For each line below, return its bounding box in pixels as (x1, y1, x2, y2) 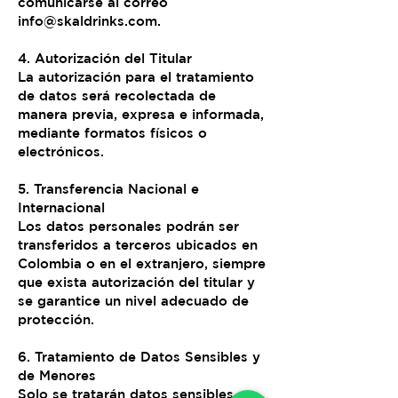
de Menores (18, 368, 96, 383)
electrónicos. (18, 144, 104, 159)
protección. (18, 312, 94, 327)
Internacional (18, 200, 105, 215)
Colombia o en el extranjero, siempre (18, 256, 266, 271)
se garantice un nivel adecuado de (18, 293, 249, 308)
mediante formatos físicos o (18, 125, 207, 140)
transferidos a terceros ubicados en (18, 237, 258, 252)
